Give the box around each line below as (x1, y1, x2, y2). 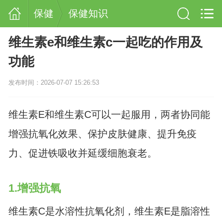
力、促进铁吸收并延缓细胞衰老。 (8, 148, 157, 159)
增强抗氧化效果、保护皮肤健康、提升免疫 (8, 128, 197, 140)
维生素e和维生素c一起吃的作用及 (8, 35, 203, 50)
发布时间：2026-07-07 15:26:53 (8, 79, 99, 87)
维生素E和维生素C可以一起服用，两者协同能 (8, 109, 210, 120)
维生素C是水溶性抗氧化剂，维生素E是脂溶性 (8, 205, 210, 217)
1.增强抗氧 (8, 182, 61, 195)
